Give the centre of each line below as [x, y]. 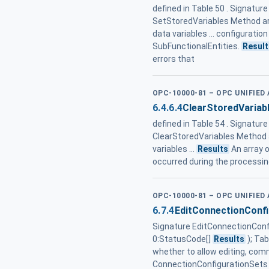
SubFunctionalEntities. [197, 46]
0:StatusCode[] [183, 239]
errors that [174, 59]
